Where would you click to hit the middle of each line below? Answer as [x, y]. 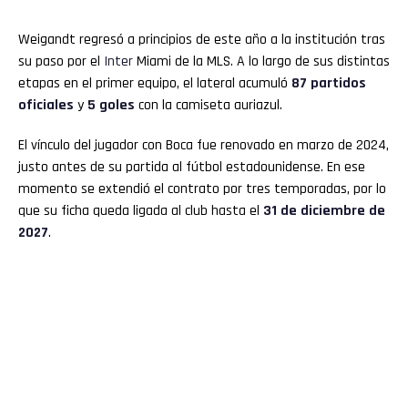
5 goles [111, 106]
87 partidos [329, 84]
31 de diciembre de [324, 211]
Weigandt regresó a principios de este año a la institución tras [202, 40]
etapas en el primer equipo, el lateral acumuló [155, 84]
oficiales [46, 106]
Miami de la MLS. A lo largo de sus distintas [261, 62]
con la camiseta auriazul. [209, 106]
